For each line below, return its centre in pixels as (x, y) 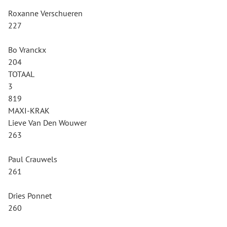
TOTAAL (21, 74)
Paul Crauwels (33, 159)
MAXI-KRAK (29, 110)
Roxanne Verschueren (45, 13)
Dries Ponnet (30, 196)
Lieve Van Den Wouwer (47, 123)
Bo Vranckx (27, 50)
